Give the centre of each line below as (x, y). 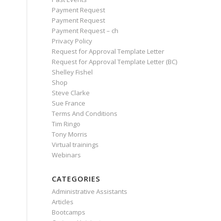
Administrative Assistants (90, 191)
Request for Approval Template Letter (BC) (115, 62)
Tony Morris (70, 134)
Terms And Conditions (85, 113)
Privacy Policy (72, 41)
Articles (63, 202)
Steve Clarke (71, 93)
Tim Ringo (66, 124)
